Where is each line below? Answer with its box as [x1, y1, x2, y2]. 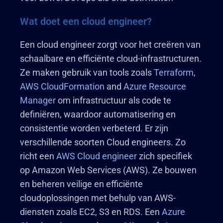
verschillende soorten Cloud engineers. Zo [20, 137, 186, 147]
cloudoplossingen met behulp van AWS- [20, 193, 176, 203]
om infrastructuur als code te [56, 95, 171, 106]
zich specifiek [137, 151, 192, 161]
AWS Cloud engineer [56, 151, 137, 161]
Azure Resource [123, 81, 186, 92]
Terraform [154, 67, 194, 78]
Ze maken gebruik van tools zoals [20, 67, 154, 78]
